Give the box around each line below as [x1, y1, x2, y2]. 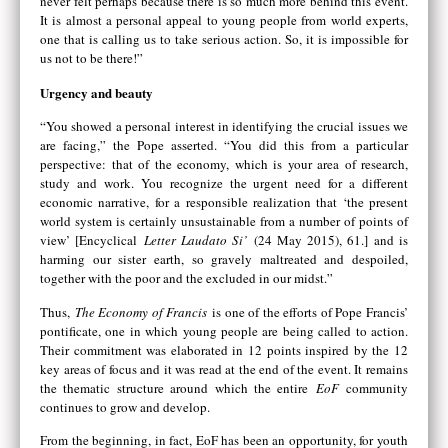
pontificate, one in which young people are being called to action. [40, 321, 408, 340]
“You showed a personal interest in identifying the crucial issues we [40, 117, 408, 136]
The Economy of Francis [74, 302, 208, 321]
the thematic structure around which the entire [40, 378, 316, 397]
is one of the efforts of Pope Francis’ [207, 302, 409, 321]
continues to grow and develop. [40, 397, 210, 416]
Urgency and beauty [40, 82, 157, 102]
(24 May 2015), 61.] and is [247, 231, 409, 250]
